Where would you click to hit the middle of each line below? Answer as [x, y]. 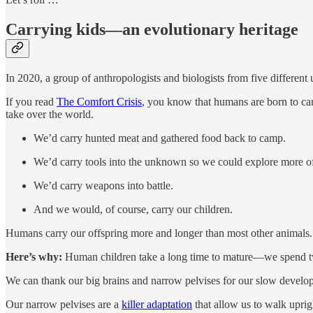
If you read [31, 102]
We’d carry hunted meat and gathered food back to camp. [160, 138]
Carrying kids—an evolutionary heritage [152, 30]
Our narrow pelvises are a [64, 305]
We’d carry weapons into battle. [103, 186]
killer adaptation [157, 305]
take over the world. [50, 115]
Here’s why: [34, 257]
